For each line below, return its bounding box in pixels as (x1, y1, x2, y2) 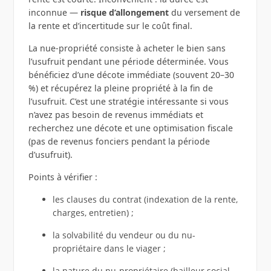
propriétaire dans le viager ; (52, 243, 166, 255)
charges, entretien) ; (52, 207, 134, 219)
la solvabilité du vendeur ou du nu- (52, 229, 195, 241)
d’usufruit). (28, 149, 73, 161)
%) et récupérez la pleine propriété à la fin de (28, 82, 213, 94)
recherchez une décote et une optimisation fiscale (28, 122, 233, 134)
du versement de (168, 7, 240, 19)
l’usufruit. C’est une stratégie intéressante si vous (28, 96, 229, 108)
